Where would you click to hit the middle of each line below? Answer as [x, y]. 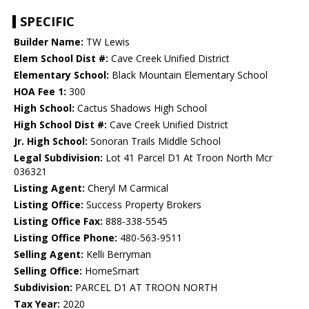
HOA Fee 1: [40, 92]
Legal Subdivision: [58, 158]
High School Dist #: [60, 125]
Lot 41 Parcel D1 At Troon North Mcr [188, 158]
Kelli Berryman [117, 255]
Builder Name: [49, 42]
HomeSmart [111, 271]
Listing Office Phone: [66, 238]
